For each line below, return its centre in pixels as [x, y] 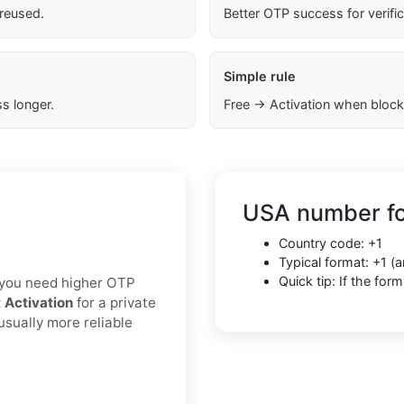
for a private [115, 303]
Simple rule [259, 77]
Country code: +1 [331, 243]
